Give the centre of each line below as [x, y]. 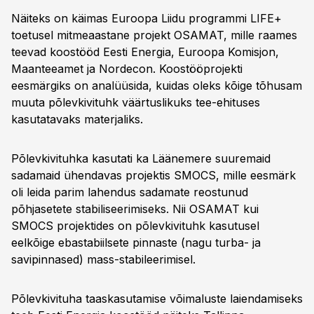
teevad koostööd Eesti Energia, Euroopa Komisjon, [145, 52]
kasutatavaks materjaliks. [77, 119]
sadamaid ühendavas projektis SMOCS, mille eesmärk [153, 175]
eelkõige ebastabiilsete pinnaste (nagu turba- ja [136, 243]
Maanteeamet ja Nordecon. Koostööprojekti [127, 69]
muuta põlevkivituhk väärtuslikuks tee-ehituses [136, 102]
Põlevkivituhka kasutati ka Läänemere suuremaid [141, 158]
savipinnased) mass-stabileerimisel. [103, 259]
